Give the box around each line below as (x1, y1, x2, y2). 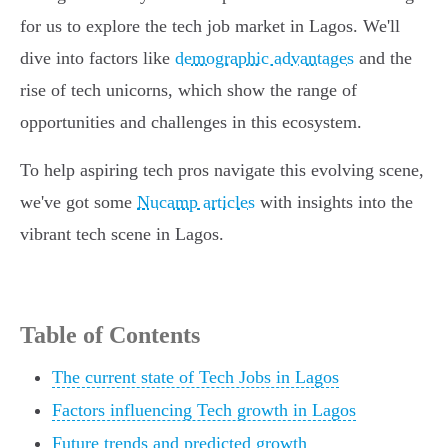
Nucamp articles (137, 192, 255, 213)
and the (354, 48, 412, 69)
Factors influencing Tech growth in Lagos (52, 400, 356, 421)
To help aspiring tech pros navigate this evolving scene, (20, 160, 424, 181)
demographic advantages (175, 48, 354, 69)
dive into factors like (20, 48, 175, 69)
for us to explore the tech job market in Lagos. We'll (20, 16, 400, 37)
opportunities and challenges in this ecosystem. (20, 112, 362, 133)
